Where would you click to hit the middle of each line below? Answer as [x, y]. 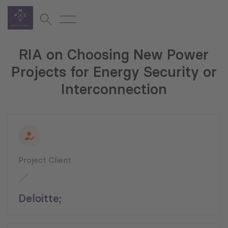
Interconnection [114, 89]
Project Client [45, 160]
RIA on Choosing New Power [114, 55]
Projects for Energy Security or [114, 72]
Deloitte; [40, 198]
